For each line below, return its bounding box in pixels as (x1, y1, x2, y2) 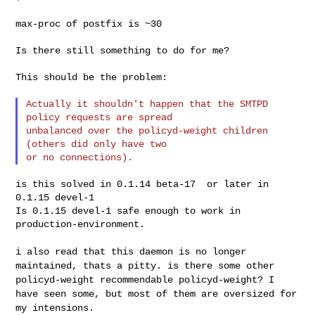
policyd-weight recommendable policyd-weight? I (15, 274, 275, 285)
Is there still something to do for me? (15, 44, 230, 56)
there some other (184, 259, 275, 271)
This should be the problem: (15, 71, 168, 83)
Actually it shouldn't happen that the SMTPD (26, 98, 269, 110)
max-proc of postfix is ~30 (15, 18, 162, 30)
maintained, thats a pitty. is (15, 259, 185, 271)
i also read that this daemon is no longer (15, 245, 247, 257)
